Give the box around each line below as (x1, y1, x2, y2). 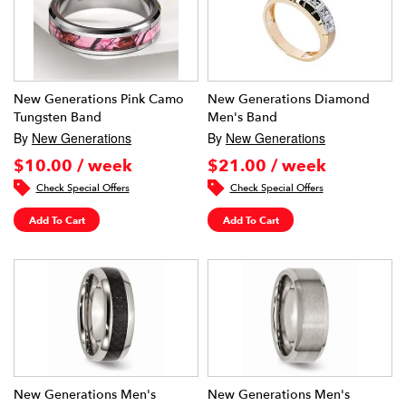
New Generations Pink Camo (14, 91, 184, 108)
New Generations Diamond (208, 91, 370, 108)
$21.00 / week (208, 156, 326, 175)
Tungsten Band (14, 109, 101, 126)
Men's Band (208, 109, 277, 126)
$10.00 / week (14, 156, 132, 175)
